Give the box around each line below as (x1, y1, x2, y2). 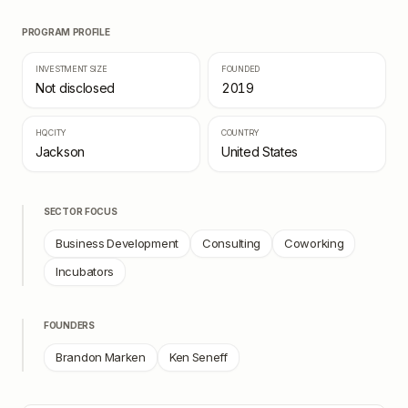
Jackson (36, 144, 85, 159)
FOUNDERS (44, 320, 95, 331)
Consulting (202, 236, 260, 250)
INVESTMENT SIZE (36, 64, 107, 74)
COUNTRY (221, 127, 260, 138)
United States (221, 144, 299, 159)
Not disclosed (36, 80, 116, 96)
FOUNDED (221, 64, 260, 74)
